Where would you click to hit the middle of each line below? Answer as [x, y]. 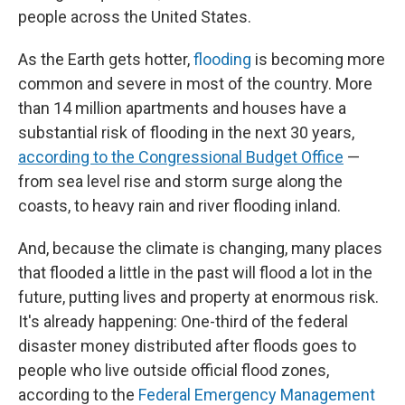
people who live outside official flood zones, [174, 370]
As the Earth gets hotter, [106, 59]
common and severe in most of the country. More [195, 84]
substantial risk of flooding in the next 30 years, [186, 132]
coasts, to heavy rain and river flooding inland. [179, 206]
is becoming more [318, 59]
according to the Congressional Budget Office [181, 157]
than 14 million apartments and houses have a [182, 108]
